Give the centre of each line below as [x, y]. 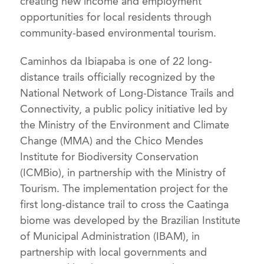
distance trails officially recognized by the [118, 77]
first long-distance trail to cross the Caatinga [125, 205]
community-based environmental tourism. [118, 33]
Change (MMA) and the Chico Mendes [112, 141]
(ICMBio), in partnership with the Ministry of [123, 173]
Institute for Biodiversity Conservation [110, 157]
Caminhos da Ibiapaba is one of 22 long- [116, 62]
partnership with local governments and [114, 253]
